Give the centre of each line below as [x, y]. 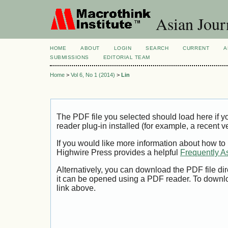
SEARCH [157, 48]
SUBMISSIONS [69, 57]
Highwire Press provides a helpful [118, 153]
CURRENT [196, 48]
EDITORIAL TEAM [127, 57]
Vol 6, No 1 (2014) [93, 75]
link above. [76, 188]
